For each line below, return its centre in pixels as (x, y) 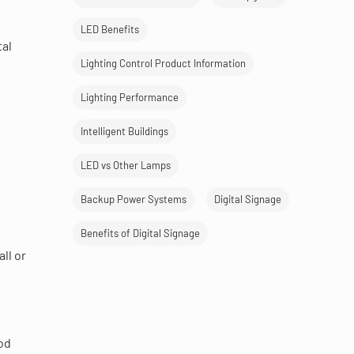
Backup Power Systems (134, 199)
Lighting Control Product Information (163, 63)
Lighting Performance (130, 97)
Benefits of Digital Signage (140, 233)
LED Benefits (110, 29)
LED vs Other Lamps (126, 165)
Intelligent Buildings (124, 131)
